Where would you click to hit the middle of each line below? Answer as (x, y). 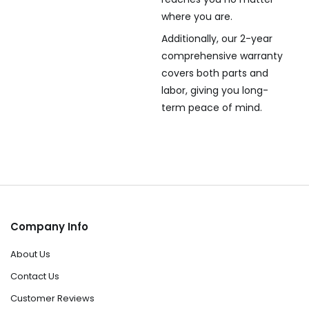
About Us (30, 255)
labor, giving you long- (215, 90)
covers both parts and (215, 73)
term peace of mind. (211, 107)
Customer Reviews (52, 299)
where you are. (197, 16)
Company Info (49, 227)
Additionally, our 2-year (217, 38)
